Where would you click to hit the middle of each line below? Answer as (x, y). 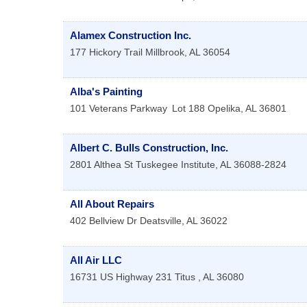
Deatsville (161, 221)
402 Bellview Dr (103, 221)
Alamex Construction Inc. (131, 36)
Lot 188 (188, 109)
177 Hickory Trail (106, 52)
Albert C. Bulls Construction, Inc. (149, 148)
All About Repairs (112, 204)
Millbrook (165, 52)
